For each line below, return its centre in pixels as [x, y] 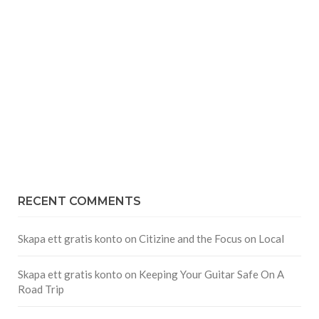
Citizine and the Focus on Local [211, 239]
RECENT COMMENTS [79, 202]
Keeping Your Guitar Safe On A [211, 274]
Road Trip [41, 289]
